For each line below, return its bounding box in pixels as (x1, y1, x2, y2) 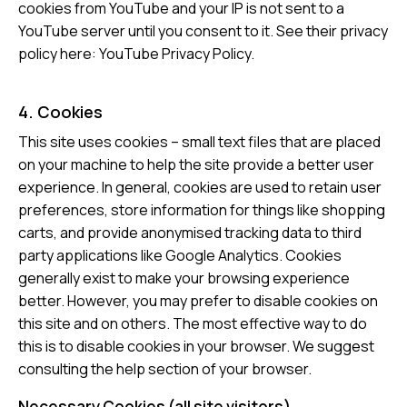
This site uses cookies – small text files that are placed (18, 132, 381, 153)
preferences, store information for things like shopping (18, 200, 385, 221)
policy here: (18, 44, 99, 65)
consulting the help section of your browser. (18, 359, 312, 380)
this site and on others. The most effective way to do (18, 313, 367, 334)
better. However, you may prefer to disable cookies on (18, 291, 378, 312)
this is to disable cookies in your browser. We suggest (18, 336, 374, 357)
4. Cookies (18, 101, 103, 124)
